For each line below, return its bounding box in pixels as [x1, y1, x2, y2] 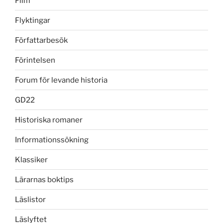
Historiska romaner [15, 115, 83, 124]
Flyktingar [15, 15, 50, 25]
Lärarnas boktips [15, 175, 74, 184]
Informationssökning [15, 135, 89, 144]
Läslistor [15, 195, 46, 204]
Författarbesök [15, 35, 68, 45]
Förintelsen [15, 55, 55, 65]
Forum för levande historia [15, 75, 108, 85]
